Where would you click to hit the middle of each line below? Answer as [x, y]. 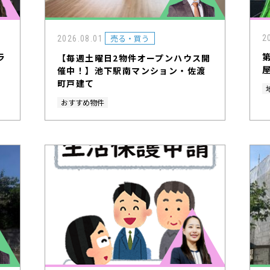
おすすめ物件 [83, 102]
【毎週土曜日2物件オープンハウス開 [134, 58]
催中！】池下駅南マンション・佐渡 [132, 71]
